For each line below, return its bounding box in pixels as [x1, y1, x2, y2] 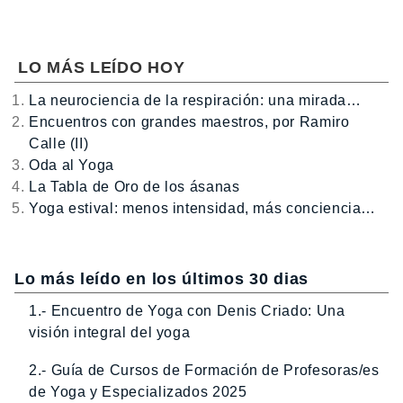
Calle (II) [29, 136, 89, 152]
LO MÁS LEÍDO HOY [18, 58, 185, 77]
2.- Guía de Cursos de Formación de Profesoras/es [29, 362, 380, 378]
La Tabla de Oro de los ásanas [29, 179, 240, 195]
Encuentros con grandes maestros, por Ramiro [29, 114, 350, 130]
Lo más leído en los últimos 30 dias [14, 269, 309, 288]
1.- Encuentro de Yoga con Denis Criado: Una [29, 302, 345, 318]
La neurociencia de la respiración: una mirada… [29, 93, 362, 109]
